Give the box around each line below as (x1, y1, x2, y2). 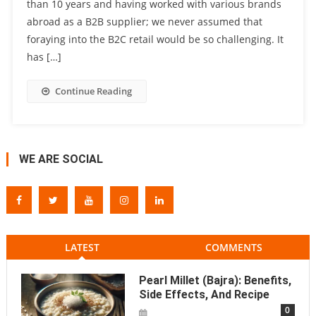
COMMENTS (205, 241, 263, 255)
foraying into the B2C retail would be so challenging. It (26, 32, 284, 47)
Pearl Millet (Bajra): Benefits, (138, 274, 291, 288)
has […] (26, 50, 61, 64)
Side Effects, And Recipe (138, 288, 269, 302)
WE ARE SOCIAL (18, 152, 103, 166)
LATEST (64, 241, 99, 255)
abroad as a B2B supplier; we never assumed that (26, 15, 262, 29)
